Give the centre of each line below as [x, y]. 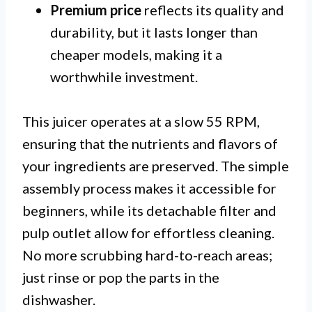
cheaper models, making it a [136, 54]
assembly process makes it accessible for [149, 188]
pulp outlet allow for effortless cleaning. [148, 232]
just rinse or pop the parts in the [121, 277]
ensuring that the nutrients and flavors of [150, 143]
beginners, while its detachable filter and [149, 210]
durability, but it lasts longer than [154, 32]
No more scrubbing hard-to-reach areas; [147, 255]
